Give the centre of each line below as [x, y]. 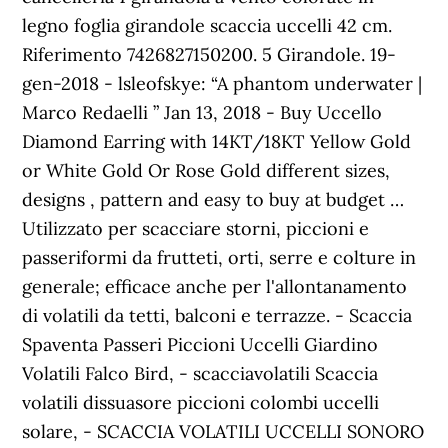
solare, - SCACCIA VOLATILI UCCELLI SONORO [223, 431]
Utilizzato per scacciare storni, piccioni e [196, 228]
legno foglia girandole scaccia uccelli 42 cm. [207, 25]
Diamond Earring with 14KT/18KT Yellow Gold [217, 141]
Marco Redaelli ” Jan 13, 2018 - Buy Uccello [202, 112]
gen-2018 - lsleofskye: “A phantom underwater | [222, 83]
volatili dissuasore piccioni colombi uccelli [201, 402]
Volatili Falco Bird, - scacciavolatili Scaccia [200, 373]
